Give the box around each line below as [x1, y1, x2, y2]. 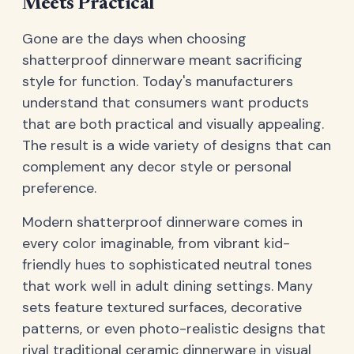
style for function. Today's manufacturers [22, 71, 293, 91]
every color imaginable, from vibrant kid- [22, 233, 290, 253]
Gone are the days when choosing [22, 28, 247, 48]
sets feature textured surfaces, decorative [22, 297, 302, 317]
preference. [22, 178, 96, 198]
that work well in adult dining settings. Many [22, 276, 313, 296]
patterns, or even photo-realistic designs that [22, 318, 326, 338]
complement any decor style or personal [22, 156, 292, 176]
